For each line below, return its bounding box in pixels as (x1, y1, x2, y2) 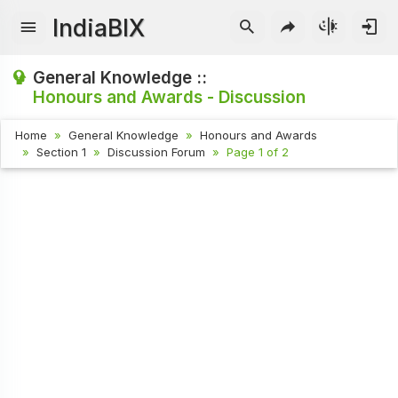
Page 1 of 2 (227, 145, 290, 160)
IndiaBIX (52, 13, 146, 42)
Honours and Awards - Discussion (33, 86, 306, 107)
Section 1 (36, 145, 87, 160)
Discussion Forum (107, 145, 206, 160)
